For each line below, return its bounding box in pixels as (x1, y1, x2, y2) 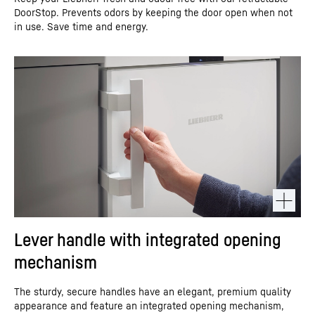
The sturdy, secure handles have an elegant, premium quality (14, 285, 291, 297)
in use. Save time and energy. (14, 20, 148, 32)
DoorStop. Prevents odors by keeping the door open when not (14, 6, 292, 18)
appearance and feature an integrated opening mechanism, (14, 300, 284, 311)
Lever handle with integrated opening (14, 229, 281, 250)
